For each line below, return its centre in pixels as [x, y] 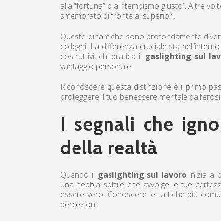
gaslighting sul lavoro [142, 174]
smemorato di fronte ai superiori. [118, 16]
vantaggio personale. [96, 66]
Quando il [79, 174]
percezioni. [79, 204]
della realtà [109, 147]
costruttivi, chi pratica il [103, 56]
